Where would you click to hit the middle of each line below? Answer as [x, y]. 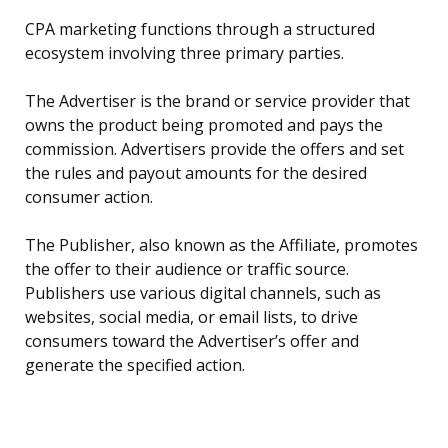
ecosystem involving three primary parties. [184, 53]
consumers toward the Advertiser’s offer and [192, 341]
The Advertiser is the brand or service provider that [217, 101]
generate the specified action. [135, 365]
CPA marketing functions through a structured [200, 29]
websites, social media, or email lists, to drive [191, 317]
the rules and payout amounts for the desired [196, 173]
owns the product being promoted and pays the [204, 125]
